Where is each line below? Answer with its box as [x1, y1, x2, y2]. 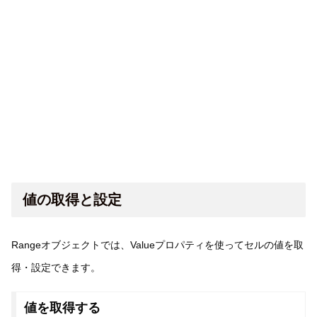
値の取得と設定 [23, 191, 122, 207]
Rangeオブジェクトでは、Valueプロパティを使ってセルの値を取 [11, 239, 304, 251]
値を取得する [23, 301, 100, 316]
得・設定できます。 [11, 262, 100, 274]
